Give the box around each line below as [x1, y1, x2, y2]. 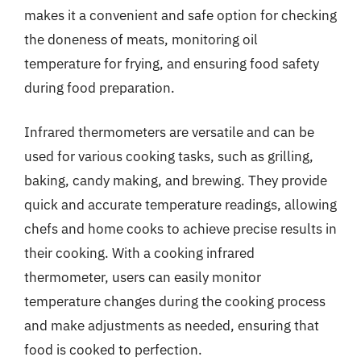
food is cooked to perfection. [24, 341, 202, 359]
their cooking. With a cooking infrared [24, 244, 255, 262]
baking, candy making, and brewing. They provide [24, 172, 327, 189]
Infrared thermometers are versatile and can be [24, 123, 314, 141]
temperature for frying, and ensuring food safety [24, 54, 319, 73]
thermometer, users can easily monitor [24, 268, 261, 286]
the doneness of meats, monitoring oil [24, 30, 258, 48]
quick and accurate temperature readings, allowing [24, 196, 337, 214]
